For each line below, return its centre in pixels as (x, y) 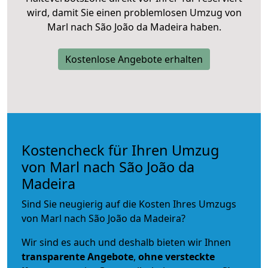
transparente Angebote (77, 256)
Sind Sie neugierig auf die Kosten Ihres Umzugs (129, 204)
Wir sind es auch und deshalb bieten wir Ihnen (126, 242)
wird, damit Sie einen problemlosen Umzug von (134, 12)
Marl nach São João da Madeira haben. (134, 27)
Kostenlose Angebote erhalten (134, 59)
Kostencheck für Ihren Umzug (120, 150)
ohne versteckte (175, 256)
